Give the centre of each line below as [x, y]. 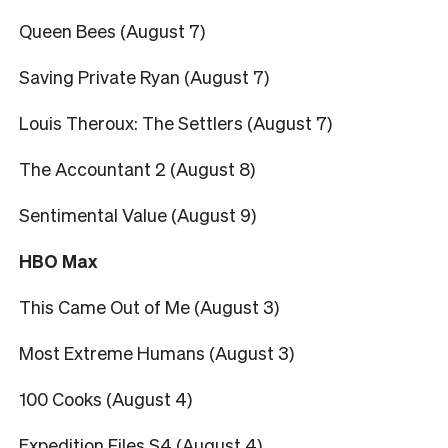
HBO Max [58, 260]
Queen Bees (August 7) [112, 30]
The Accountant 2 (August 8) [137, 168]
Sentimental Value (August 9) [137, 214]
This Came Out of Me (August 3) [149, 306]
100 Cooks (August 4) [105, 398]
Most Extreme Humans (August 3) [156, 352]
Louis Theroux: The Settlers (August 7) [175, 122]
